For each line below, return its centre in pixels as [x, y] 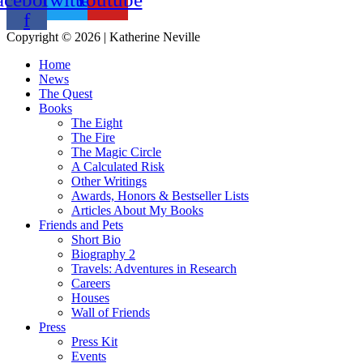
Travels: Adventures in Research [154, 269]
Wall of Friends [111, 313]
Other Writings [109, 181]
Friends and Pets [81, 225]
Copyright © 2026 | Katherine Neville [103, 37]
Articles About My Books [137, 211]
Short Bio [96, 240]
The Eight [97, 123]
